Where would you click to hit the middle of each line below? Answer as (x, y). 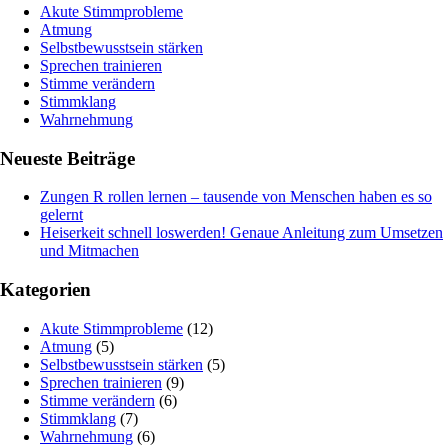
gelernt (61, 215)
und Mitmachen (89, 251)
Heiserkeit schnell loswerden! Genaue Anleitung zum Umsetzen (241, 233)
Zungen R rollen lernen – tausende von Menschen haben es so (236, 197)
